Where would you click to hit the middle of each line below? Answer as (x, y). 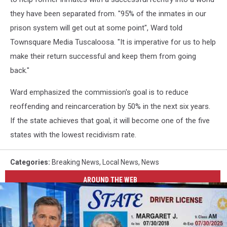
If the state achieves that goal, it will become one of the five (110, 121)
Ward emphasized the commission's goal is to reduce (99, 92)
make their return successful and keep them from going (103, 56)
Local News (120, 162)
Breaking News (75, 162)
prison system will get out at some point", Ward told (96, 28)
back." (20, 70)
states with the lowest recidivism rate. (73, 135)
